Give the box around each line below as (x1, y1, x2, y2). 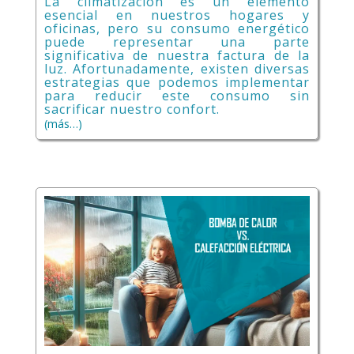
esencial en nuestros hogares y (43, 6, 311, 24)
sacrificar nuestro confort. (43, 100, 220, 118)
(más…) (43, 115, 82, 131)
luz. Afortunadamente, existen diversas (43, 59, 311, 77)
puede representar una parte (43, 32, 311, 51)
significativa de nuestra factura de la (43, 46, 311, 64)
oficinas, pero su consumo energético (43, 19, 311, 37)
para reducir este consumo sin (43, 86, 311, 104)
